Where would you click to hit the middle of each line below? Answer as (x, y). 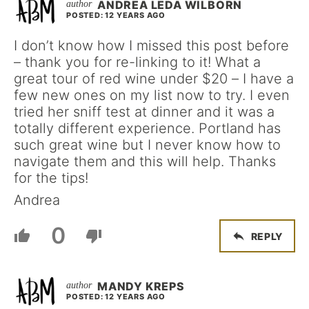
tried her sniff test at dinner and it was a (144, 112)
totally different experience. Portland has (147, 128)
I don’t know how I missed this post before (151, 46)
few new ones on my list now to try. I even (152, 95)
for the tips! (51, 178)
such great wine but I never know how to (147, 145)
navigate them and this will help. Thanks (145, 161)
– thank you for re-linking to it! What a (137, 62)
